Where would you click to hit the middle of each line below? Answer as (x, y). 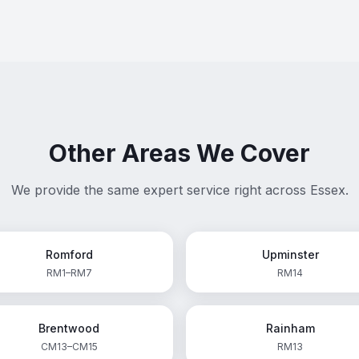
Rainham (290, 328)
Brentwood (69, 328)
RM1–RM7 (69, 273)
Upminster (290, 254)
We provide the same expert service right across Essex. (179, 190)
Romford (69, 254)
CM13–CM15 (69, 347)
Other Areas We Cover (179, 153)
